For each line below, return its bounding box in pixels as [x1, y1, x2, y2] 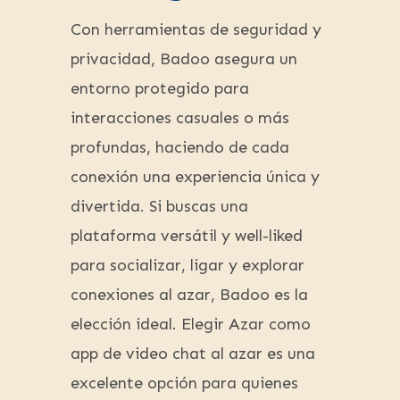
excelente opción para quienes [71, 373, 298, 394]
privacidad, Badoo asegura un [71, 49, 297, 70]
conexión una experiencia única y [71, 167, 320, 187]
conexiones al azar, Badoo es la [71, 285, 308, 305]
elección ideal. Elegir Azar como [71, 314, 311, 335]
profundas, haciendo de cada [71, 137, 289, 158]
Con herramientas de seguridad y [71, 20, 321, 40]
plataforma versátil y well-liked [71, 226, 303, 246]
